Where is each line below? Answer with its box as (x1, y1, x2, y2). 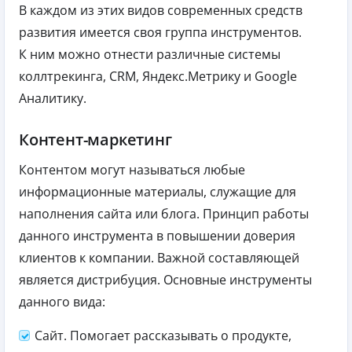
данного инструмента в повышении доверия (19, 227, 295, 245)
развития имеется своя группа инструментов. (19, 24, 302, 42)
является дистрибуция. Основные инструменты (19, 271, 312, 289)
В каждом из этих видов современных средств (19, 2, 302, 20)
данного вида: (19, 293, 105, 311)
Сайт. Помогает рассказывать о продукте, (35, 327, 291, 345)
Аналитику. (19, 90, 86, 108)
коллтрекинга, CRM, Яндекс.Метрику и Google (19, 68, 297, 86)
